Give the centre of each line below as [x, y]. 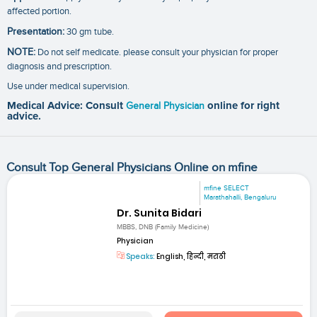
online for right [243, 105]
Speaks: [140, 256]
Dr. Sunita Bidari [160, 213]
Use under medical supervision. [68, 86]
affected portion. [39, 11]
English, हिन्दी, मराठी [191, 256]
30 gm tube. [89, 31]
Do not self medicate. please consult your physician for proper [157, 53]
